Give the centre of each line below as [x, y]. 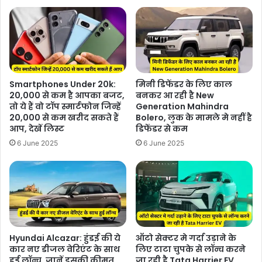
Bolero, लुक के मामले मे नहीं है [194, 118]
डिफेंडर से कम [162, 129]
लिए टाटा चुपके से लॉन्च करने [191, 249]
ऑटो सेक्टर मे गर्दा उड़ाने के [186, 238]
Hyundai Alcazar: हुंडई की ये [65, 238]
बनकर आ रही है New [175, 96]
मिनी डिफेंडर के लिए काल [184, 85]
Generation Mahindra [182, 107]
